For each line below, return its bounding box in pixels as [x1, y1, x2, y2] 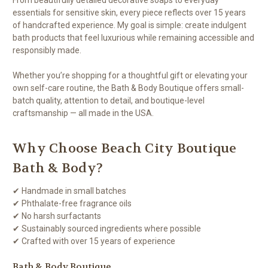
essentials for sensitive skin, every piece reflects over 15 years [13, 7, 246, 17]
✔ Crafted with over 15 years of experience [13, 236, 175, 246]
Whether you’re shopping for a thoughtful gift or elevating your [13, 70, 248, 80]
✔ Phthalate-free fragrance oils [13, 198, 132, 208]
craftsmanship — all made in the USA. [13, 108, 154, 118]
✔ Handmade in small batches [13, 185, 126, 196]
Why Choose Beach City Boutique [13, 139, 237, 157]
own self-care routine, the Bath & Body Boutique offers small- [13, 83, 244, 93]
